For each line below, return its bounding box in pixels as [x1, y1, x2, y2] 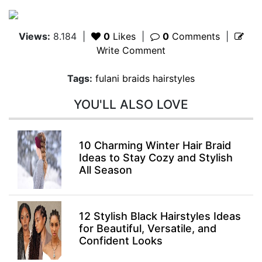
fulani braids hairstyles [95, 73, 195, 84]
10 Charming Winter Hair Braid [78, 139, 231, 151]
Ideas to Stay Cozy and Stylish [78, 151, 233, 164]
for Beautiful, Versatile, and [78, 222, 216, 235]
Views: [18, 30, 50, 42]
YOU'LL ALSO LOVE [74, 97, 188, 112]
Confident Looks [78, 234, 163, 247]
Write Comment [96, 44, 166, 56]
